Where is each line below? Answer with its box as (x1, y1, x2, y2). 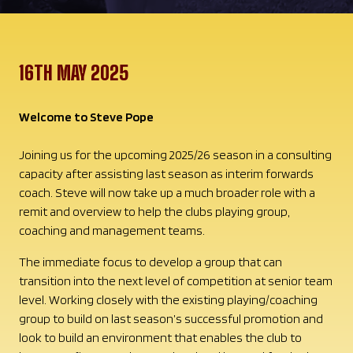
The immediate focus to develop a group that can (19, 254, 282, 269)
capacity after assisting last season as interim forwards (19, 165, 314, 181)
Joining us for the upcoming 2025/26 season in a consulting (19, 147, 332, 162)
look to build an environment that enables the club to (19, 329, 302, 345)
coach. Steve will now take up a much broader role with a (19, 184, 315, 200)
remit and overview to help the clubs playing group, (19, 203, 290, 219)
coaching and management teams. (19, 222, 205, 238)
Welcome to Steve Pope (19, 109, 154, 124)
